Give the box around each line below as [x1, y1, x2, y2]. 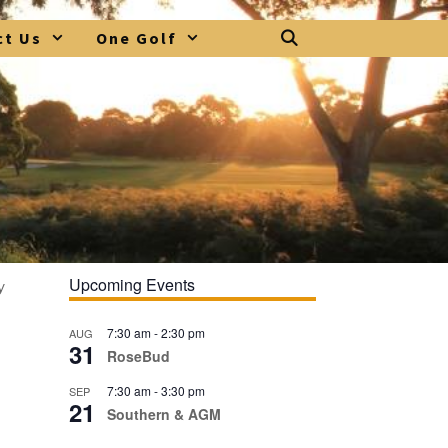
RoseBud [107, 346, 170, 366]
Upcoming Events [69, 273, 195, 296]
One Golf [96, 28, 178, 48]
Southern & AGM [107, 404, 221, 424]
